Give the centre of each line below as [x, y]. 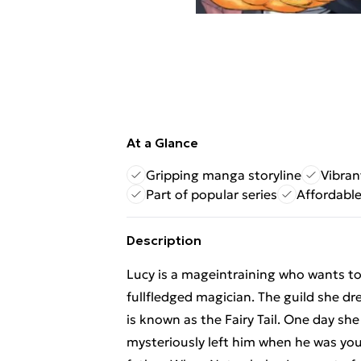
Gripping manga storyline [224, 175]
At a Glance [162, 143]
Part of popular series [212, 194]
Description [164, 240]
